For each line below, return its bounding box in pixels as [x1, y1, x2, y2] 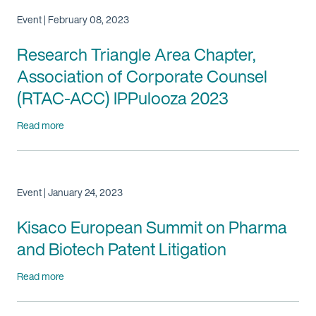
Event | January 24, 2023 [17, 185, 123, 200]
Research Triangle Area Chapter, [17, 42, 256, 67]
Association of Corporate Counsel [17, 63, 267, 89]
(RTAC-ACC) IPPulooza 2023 [17, 85, 229, 111]
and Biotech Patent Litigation [17, 236, 226, 262]
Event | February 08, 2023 [17, 12, 129, 27]
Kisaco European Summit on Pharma [17, 214, 287, 240]
